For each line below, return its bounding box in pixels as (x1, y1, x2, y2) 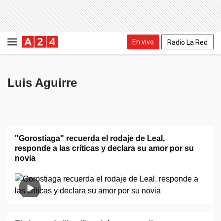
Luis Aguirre (7, 76, 77, 89)
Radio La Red (167, 38, 208, 46)
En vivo (132, 37, 154, 46)
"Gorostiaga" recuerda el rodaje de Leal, (15, 134, 165, 143)
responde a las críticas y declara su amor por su (15, 144, 194, 152)
